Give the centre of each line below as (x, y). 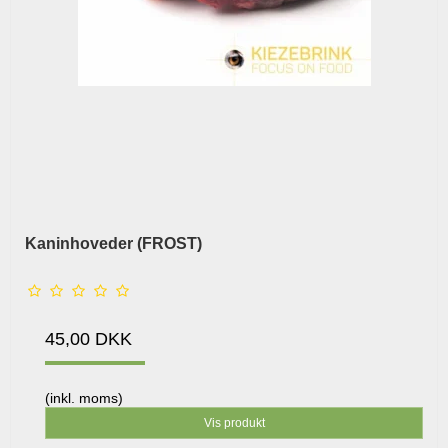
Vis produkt (234, 422)
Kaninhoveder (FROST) (113, 243)
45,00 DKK (88, 338)
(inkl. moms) (84, 397)
